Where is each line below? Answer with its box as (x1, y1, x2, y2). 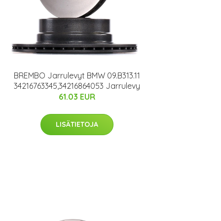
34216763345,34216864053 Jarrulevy (14, 80, 140, 91)
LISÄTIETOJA (56, 119, 98, 129)
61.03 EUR (59, 91, 95, 102)
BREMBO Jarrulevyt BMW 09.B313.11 (14, 70, 140, 80)
